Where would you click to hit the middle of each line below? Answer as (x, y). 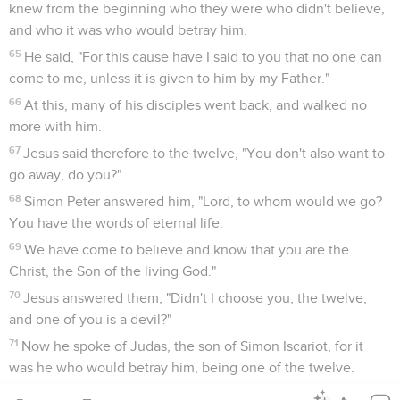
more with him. (55, 126)
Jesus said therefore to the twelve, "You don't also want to (204, 153)
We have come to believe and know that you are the (187, 250)
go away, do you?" (65, 175)
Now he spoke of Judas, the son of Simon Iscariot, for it (193, 346)
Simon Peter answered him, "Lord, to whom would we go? (204, 201)
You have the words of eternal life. (116, 223)
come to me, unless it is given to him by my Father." (169, 78)
